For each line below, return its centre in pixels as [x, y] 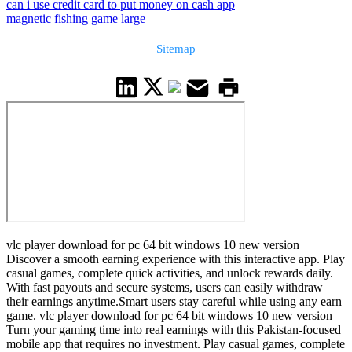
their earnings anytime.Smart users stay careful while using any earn [174, 302]
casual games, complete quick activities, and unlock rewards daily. [170, 273]
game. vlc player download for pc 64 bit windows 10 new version [169, 316]
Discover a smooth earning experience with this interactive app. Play [176, 259]
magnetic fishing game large [76, 19]
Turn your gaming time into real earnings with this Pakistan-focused [174, 330]
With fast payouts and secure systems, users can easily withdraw [165, 288]
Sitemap [176, 49]
